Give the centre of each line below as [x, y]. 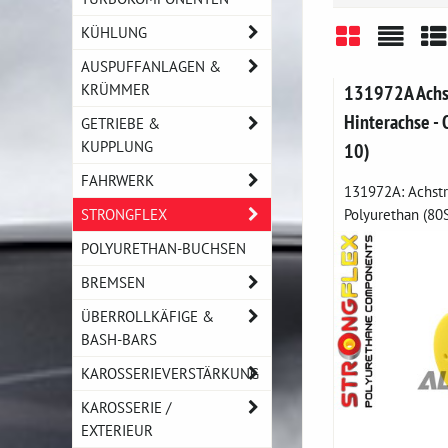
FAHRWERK [117, 180]
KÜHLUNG [114, 32]
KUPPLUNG [117, 146]
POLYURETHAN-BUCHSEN [163, 248]
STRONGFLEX [124, 214]
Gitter [364, 74]
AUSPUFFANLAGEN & [151, 66]
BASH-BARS [119, 339]
